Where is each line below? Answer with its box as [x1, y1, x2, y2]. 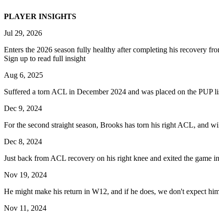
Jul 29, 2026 [4, 28, 42, 37]
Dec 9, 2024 [4, 104, 42, 112]
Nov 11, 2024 [4, 203, 46, 212]
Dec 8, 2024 [4, 137, 42, 146]
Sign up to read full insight [4, 54, 86, 63]
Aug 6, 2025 [4, 70, 43, 79]
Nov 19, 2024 [4, 170, 47, 179]
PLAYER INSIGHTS [4, 12, 76, 21]
